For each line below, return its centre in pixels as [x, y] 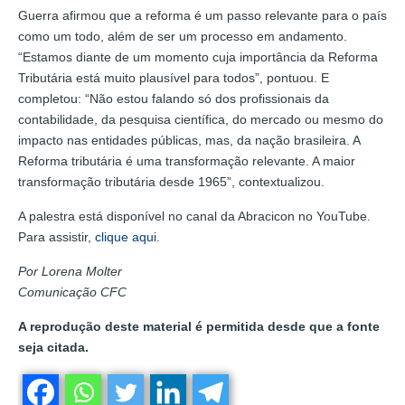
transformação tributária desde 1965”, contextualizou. [171, 181]
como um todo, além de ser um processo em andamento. [183, 36]
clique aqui [126, 236]
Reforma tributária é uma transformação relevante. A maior [187, 160]
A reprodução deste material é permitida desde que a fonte [199, 326]
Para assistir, [57, 236]
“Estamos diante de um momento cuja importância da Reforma [198, 57]
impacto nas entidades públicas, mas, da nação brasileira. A [189, 140]
